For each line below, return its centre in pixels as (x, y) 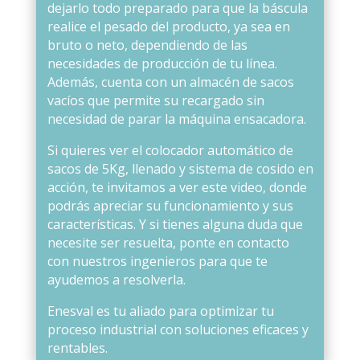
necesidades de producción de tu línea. (162, 63)
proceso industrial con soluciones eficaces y (178, 329)
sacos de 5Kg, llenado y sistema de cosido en (180, 168)
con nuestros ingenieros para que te (157, 261)
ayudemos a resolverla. (116, 279)
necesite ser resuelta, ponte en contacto (168, 242)
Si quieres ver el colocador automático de (170, 150)
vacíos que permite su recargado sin (155, 100)
